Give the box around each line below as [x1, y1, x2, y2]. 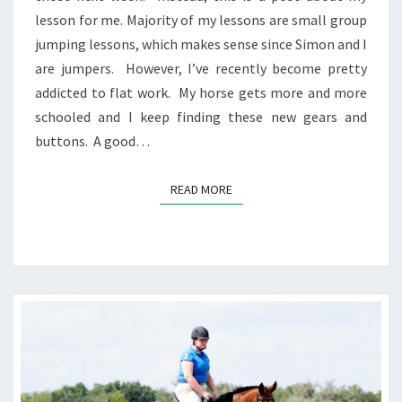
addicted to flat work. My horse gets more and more [35, 83, 367, 102]
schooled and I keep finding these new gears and [35, 108, 367, 127]
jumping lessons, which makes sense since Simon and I [35, 35, 367, 54]
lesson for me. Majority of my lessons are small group [35, 11, 367, 30]
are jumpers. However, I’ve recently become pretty [35, 59, 367, 78]
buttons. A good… [35, 132, 150, 151]
